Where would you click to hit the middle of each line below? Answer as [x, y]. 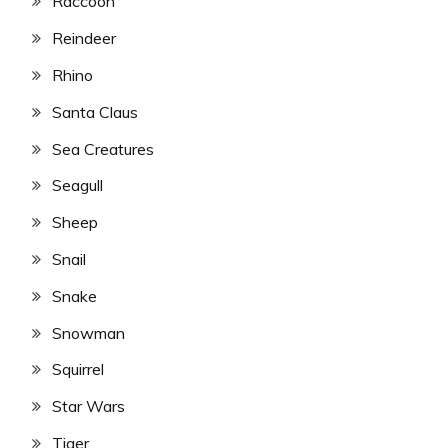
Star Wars [88, 406]
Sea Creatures [103, 148]
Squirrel [78, 369]
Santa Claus [95, 111]
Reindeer [84, 38]
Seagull [77, 185]
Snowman [88, 332]
